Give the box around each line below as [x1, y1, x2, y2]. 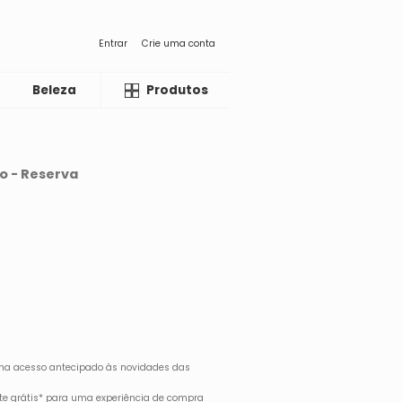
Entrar [99, 36, 127, 50]
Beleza [32, 82, 77, 99]
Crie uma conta [142, 36, 215, 50]
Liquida [119, 82, 169, 99]
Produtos [146, 82, 208, 99]
